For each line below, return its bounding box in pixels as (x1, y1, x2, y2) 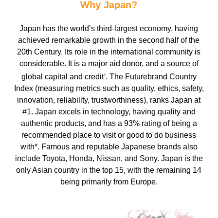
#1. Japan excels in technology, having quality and (22, 107, 196, 116)
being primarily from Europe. (60, 177, 158, 186)
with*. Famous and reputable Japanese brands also (20, 142, 198, 151)
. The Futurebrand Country (105, 72, 197, 81)
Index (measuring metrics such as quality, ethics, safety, (14, 84, 204, 92)
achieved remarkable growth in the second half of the (18, 36, 200, 44)
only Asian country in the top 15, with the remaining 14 (16, 165, 202, 174)
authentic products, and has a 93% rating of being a (20, 119, 197, 127)
